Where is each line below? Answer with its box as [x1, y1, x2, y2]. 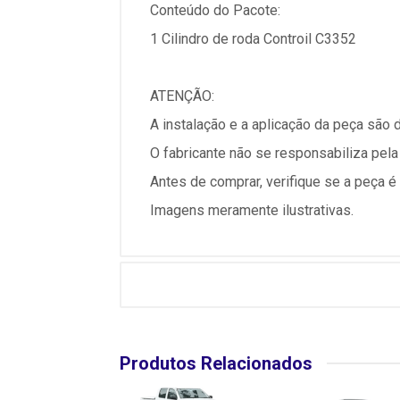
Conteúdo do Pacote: [150, 2, 280, 19]
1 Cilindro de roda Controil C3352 [150, 30, 356, 47]
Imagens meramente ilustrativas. [150, 202, 354, 219]
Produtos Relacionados [120, 353, 312, 374]
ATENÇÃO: [150, 87, 214, 104]
